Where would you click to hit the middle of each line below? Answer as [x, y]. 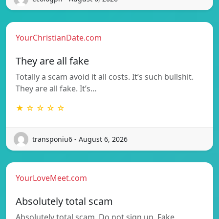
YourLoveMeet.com [51, 178]
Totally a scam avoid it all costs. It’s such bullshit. [105, 77]
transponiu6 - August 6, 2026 [80, 139]
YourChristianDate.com [59, 37]
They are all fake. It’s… [56, 88]
